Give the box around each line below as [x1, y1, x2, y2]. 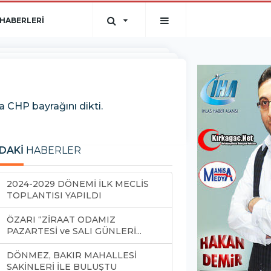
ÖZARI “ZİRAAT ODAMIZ [7, 214, 116, 225]
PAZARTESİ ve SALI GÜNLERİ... [7, 226, 142, 237]
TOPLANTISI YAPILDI [7, 190, 104, 201]
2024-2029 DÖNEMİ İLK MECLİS [7, 178, 149, 189]
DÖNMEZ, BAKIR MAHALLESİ [7, 250, 137, 261]
